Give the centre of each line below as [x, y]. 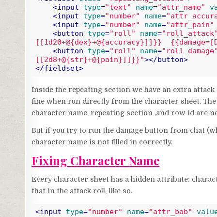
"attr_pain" [190, 25]
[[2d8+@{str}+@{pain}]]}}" [90, 60]
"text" [118, 8]
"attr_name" [181, 8]
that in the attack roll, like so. [82, 191]
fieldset [61, 69]
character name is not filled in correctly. [102, 142]
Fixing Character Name [96, 161]
